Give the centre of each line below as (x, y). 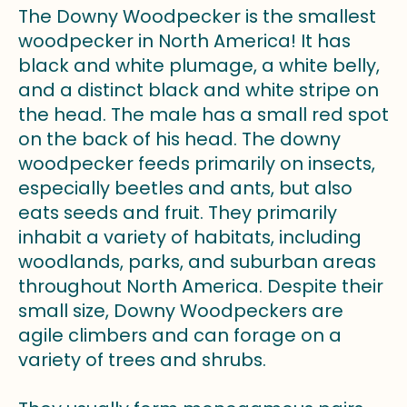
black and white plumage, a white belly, (199, 65)
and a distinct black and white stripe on (199, 89)
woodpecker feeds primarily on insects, (197, 163)
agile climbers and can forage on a (180, 335)
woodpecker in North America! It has (184, 40)
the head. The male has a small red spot (203, 114)
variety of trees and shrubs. (142, 359)
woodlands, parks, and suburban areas (197, 261)
